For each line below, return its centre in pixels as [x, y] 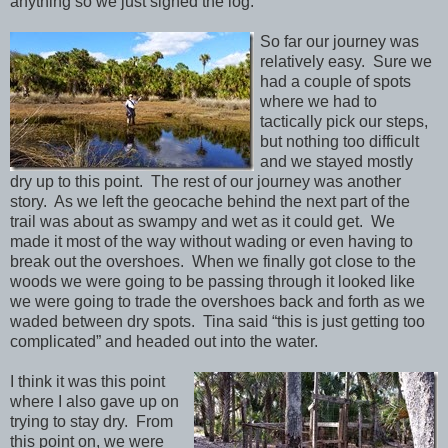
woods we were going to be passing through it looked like [212, 282]
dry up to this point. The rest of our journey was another [205, 182]
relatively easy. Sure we [346, 62]
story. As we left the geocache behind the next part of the [210, 202]
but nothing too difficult [339, 142]
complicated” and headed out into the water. [164, 342]
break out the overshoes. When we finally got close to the [213, 262]
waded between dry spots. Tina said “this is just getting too [217, 322]
